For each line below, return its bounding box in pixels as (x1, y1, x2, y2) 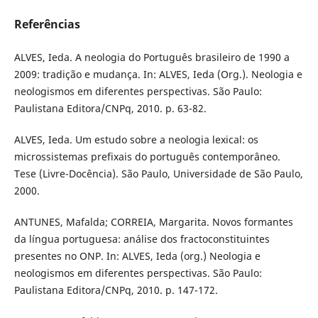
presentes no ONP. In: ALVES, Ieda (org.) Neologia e (13, 249, 261, 263)
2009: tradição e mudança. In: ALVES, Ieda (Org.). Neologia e (13, 67, 302, 82)
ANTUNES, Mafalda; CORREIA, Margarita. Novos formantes (13, 215, 293, 229)
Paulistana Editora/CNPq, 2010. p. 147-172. (13, 283, 218, 297)
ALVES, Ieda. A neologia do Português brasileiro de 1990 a (13, 50, 290, 65)
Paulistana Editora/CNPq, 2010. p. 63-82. (13, 102, 207, 116)
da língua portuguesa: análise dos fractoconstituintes (13, 232, 270, 246)
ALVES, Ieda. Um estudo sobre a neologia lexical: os (13, 133, 258, 147)
